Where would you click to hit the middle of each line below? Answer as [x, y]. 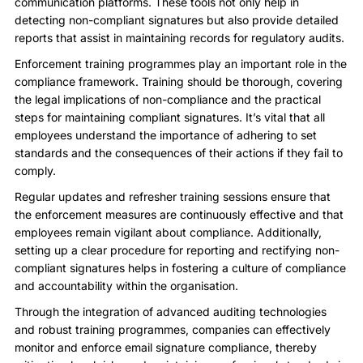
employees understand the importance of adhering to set [166, 135]
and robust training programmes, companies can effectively [173, 329]
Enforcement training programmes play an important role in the [181, 63]
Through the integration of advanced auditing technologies [171, 311]
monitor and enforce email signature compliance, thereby [166, 347]
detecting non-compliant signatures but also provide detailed [177, 19]
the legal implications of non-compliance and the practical [168, 99]
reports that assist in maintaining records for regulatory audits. [179, 37]
